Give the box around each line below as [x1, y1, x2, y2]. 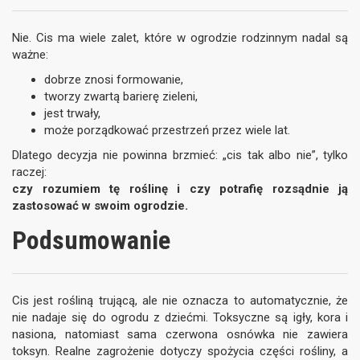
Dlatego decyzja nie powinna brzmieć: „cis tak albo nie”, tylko [12, 148, 348, 162]
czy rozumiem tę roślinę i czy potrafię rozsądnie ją [12, 182, 348, 196]
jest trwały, [44, 106, 100, 121]
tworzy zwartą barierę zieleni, [44, 89, 198, 104]
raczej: [12, 165, 47, 179]
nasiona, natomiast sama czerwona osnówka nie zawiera [12, 327, 348, 342]
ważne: [12, 47, 48, 62]
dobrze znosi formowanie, [44, 72, 183, 87]
